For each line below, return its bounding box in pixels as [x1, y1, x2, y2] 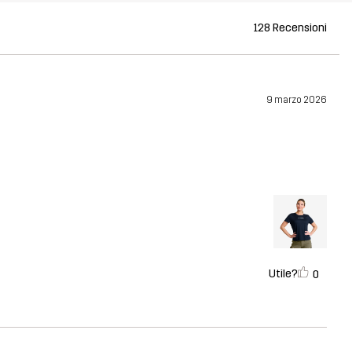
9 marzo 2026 [266, 93, 327, 105]
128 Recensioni [253, 21, 327, 35]
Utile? [269, 266, 298, 280]
